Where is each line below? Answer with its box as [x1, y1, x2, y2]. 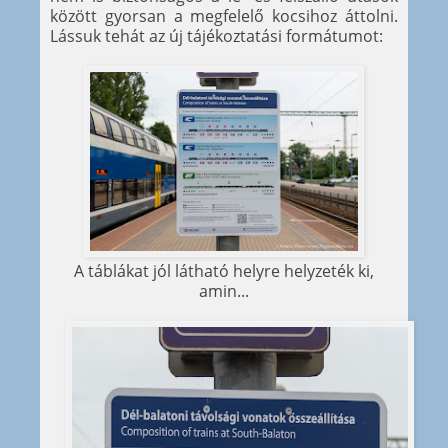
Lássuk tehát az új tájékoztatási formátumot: [50, 25, 383, 48]
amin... [199, 280, 249, 303]
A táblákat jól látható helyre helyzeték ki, [74, 260, 374, 283]
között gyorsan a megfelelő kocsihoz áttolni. [50, 5, 398, 28]
